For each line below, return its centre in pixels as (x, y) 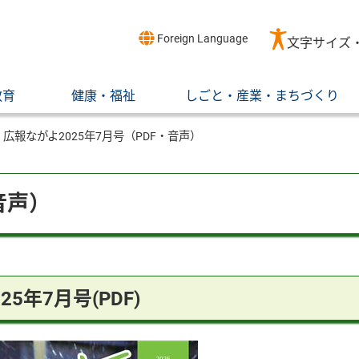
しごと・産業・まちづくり (262, 96)
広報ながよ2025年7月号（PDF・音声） (102, 137)
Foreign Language (201, 38)
